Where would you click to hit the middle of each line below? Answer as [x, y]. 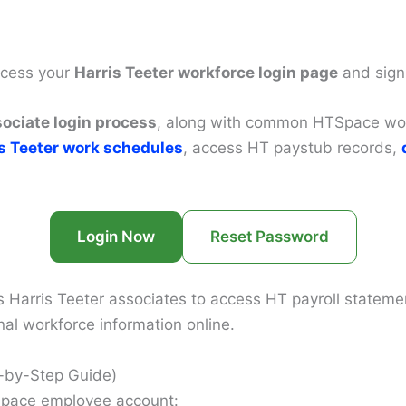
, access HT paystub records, [292, 147]
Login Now [116, 236]
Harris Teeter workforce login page [206, 72]
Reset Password [269, 236]
